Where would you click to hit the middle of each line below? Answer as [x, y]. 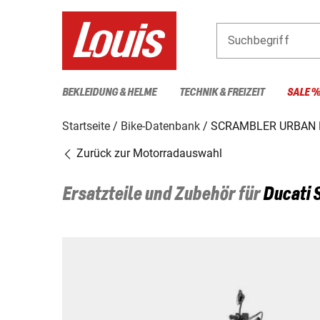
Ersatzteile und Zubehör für [162, 195]
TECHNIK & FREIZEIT [222, 92]
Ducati [286, 195]
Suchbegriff [259, 40]
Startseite [86, 126]
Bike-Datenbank [160, 126]
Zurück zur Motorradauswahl [148, 153]
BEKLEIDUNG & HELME [109, 92]
